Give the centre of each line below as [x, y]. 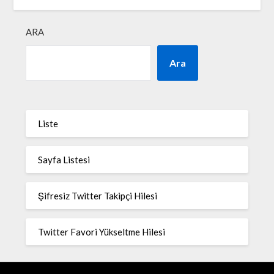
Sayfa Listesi [64, 159]
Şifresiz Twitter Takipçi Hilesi [98, 195]
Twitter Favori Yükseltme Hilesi [102, 231]
